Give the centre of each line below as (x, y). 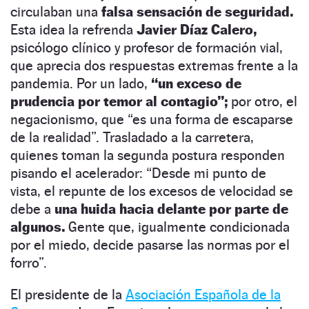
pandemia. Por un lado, (81, 83)
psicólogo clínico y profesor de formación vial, (147, 47)
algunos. (38, 227)
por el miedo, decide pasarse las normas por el (150, 245)
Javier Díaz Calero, (197, 29)
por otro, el (262, 101)
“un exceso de (196, 83)
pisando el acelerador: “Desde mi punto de (138, 173)
